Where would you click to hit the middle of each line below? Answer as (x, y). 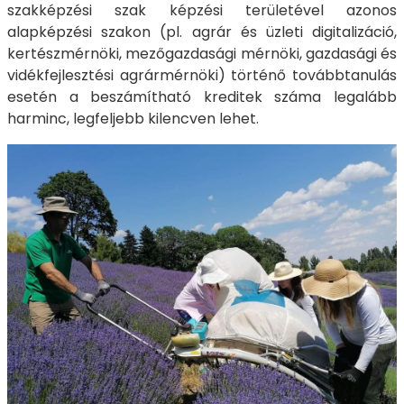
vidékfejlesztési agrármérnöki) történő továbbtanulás (202, 76)
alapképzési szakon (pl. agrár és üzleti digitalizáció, (202, 32)
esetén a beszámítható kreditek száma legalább (202, 97)
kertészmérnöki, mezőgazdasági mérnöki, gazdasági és (202, 54)
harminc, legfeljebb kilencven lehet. (133, 119)
